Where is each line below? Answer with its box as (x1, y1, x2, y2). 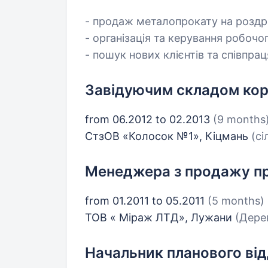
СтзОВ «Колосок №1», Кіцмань (85, 130, 251, 142)
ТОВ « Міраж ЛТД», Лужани (85, 211, 235, 224)
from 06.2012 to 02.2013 (85, 113, 213, 126)
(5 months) (208, 194, 264, 207)
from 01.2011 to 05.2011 (85, 194, 208, 207)
